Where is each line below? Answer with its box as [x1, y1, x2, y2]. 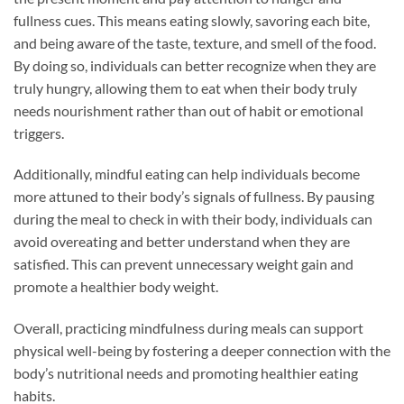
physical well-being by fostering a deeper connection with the [14, 342, 390, 360]
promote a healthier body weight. [14, 278, 218, 296]
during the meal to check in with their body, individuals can [14, 210, 372, 228]
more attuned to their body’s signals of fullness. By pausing [14, 188, 374, 206]
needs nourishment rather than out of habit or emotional [14, 101, 363, 119]
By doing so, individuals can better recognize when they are [14, 56, 376, 74]
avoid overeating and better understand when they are [14, 233, 350, 251]
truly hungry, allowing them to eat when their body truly [14, 78, 357, 96]
